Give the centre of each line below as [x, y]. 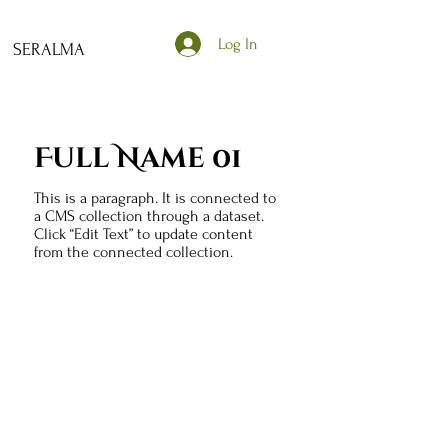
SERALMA [49, 49]
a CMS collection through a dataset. [149, 216]
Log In [237, 43]
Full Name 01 [138, 159]
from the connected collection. [134, 252]
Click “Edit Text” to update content [144, 234]
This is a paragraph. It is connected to [155, 198]
